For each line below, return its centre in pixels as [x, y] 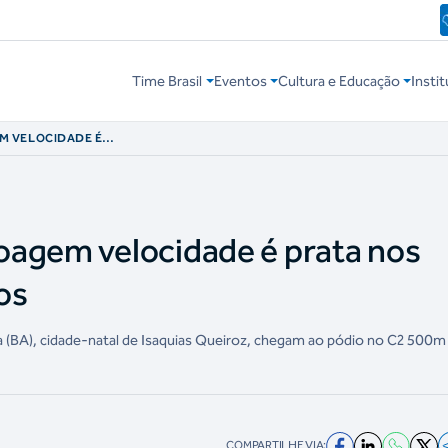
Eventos [240, 81]
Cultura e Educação [338, 81]
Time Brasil [167, 81]
